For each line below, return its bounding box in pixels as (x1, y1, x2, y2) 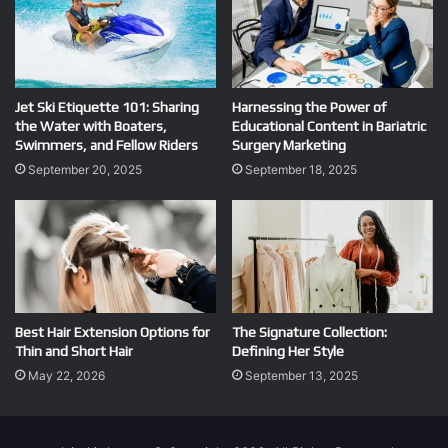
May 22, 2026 (28, 367, 105, 383)
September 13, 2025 (245, 367, 358, 383)
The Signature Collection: (232, 323, 387, 340)
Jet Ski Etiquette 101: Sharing (15, 98, 199, 115)
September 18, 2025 (245, 161, 357, 177)
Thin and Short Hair (15, 342, 133, 359)
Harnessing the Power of (232, 98, 386, 115)
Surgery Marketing (232, 136, 346, 153)
